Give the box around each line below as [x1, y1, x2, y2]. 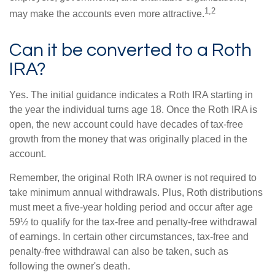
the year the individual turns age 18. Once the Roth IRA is [9, 104, 257, 115]
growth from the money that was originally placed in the [9, 133, 247, 144]
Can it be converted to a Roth [9, 40, 252, 60]
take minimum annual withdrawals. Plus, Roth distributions [9, 187, 263, 198]
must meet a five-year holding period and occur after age [9, 201, 253, 212]
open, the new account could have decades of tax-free [9, 118, 243, 130]
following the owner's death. [9, 260, 130, 271]
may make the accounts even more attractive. [9, 9, 204, 20]
